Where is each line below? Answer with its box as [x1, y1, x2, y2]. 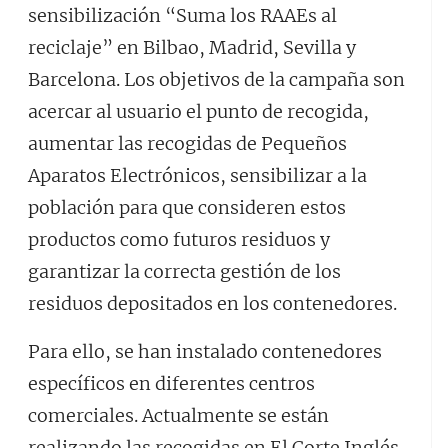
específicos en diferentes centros [28, 372, 315, 395]
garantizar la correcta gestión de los [28, 260, 341, 283]
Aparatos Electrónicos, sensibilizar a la [28, 164, 367, 187]
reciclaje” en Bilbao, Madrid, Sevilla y [28, 36, 356, 59]
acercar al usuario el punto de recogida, [28, 100, 369, 123]
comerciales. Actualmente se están [28, 404, 329, 427]
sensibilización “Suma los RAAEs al [28, 4, 337, 27]
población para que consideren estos [28, 196, 346, 219]
